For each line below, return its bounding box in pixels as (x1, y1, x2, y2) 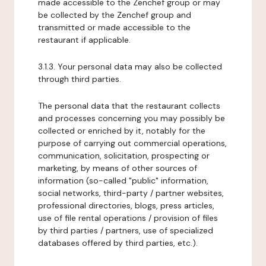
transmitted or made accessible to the (38, 22, 191, 33)
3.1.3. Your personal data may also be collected (38, 61, 222, 72)
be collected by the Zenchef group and (38, 9, 191, 20)
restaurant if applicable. (38, 34, 131, 45)
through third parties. (38, 74, 121, 84)
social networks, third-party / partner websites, (38, 188, 224, 198)
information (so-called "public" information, (38, 175, 208, 186)
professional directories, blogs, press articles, (38, 200, 214, 211)
